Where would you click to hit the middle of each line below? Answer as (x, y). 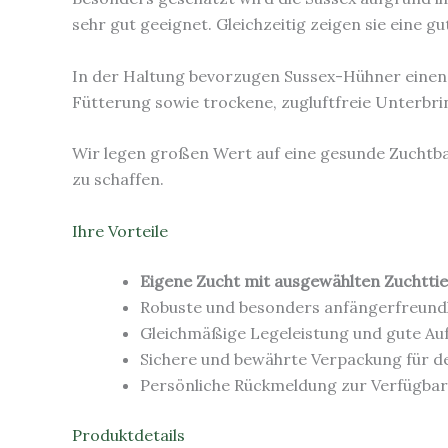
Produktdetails (128, 434)
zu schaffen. (118, 179)
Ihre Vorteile (120, 230)
